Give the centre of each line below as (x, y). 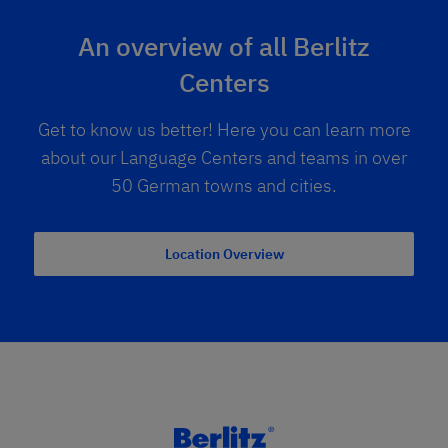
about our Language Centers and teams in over (224, 158)
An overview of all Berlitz (224, 46)
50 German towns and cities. (224, 186)
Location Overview (224, 254)
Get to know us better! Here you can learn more (224, 130)
